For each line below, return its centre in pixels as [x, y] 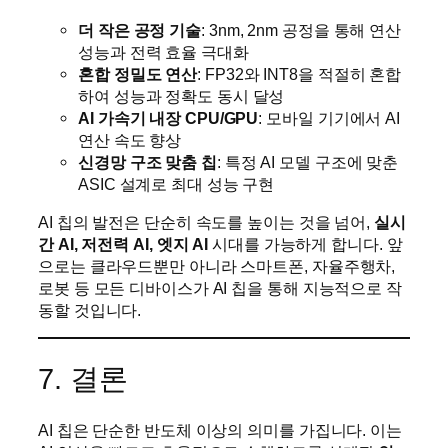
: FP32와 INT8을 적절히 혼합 [299, 73]
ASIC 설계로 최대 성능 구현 [176, 183]
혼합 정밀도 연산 [138, 73]
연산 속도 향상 [130, 139]
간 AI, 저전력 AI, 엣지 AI [123, 243]
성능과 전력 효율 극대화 [163, 51]
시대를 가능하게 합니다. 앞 [305, 243]
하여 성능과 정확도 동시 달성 [181, 95]
